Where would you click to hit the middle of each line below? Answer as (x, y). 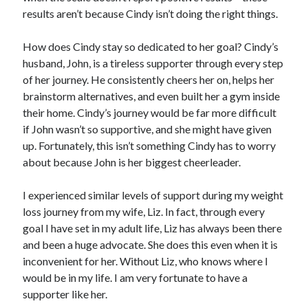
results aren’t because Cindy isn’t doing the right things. (151, 14)
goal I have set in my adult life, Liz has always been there (153, 228)
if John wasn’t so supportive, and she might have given (147, 129)
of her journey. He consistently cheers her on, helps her (149, 80)
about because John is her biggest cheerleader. (132, 162)
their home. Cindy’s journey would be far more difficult (150, 113)
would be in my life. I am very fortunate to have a (135, 278)
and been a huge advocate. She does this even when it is (151, 245)
